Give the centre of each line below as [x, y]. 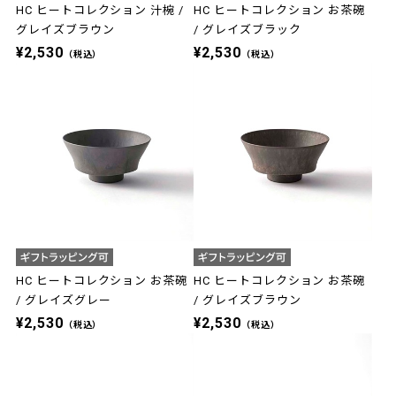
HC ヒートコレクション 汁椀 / [100, 11]
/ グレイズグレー [64, 300]
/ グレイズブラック [247, 30]
